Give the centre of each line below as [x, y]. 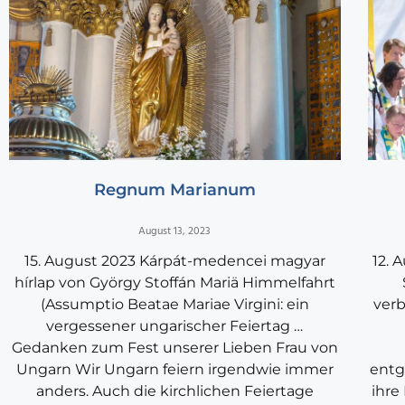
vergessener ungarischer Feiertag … [175, 326]
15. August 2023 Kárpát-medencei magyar [174, 261]
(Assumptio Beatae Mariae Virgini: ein [174, 305]
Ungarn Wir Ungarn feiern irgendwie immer [174, 370]
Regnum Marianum [174, 190]
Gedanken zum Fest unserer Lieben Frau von [174, 348]
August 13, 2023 [175, 232]
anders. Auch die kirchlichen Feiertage [174, 391]
